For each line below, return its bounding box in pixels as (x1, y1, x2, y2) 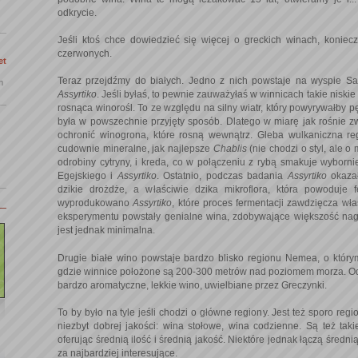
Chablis (213, 142, 250, 154)
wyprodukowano (58, 197, 133, 209)
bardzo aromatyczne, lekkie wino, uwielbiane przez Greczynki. (58, 280, 327, 292)
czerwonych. (58, 47, 112, 59)
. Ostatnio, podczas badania (156, 169, 288, 181)
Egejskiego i (58, 169, 117, 181)
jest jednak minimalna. (58, 224, 155, 236)
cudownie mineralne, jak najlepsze (58, 142, 213, 154)
